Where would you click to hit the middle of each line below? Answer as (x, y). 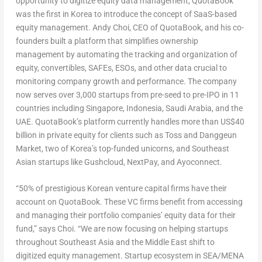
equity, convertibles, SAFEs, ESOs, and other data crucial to (121, 68)
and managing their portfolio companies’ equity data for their (125, 215)
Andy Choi (111, 27)
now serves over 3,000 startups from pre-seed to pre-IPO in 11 (127, 94)
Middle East (166, 242)
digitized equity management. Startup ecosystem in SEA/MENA (130, 256)
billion (26, 135)
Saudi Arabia (188, 108)
